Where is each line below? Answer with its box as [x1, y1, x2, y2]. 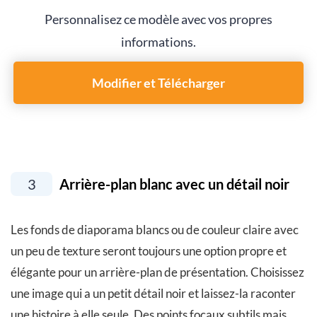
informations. [121, 34, 196, 50]
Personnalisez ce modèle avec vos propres [45, 11, 272, 27]
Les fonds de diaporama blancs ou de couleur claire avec [11, 222, 299, 237]
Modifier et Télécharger [92, 75, 225, 91]
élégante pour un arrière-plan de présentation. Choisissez [11, 265, 304, 279]
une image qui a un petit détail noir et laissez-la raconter [11, 286, 296, 301]
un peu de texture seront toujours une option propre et [11, 243, 287, 258]
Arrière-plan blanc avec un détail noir [57, 175, 289, 192]
